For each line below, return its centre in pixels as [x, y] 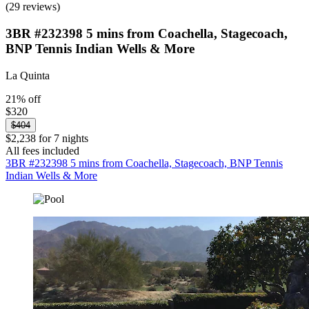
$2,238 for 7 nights [47, 138]
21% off [23, 99]
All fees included [42, 150]
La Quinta [28, 75]
